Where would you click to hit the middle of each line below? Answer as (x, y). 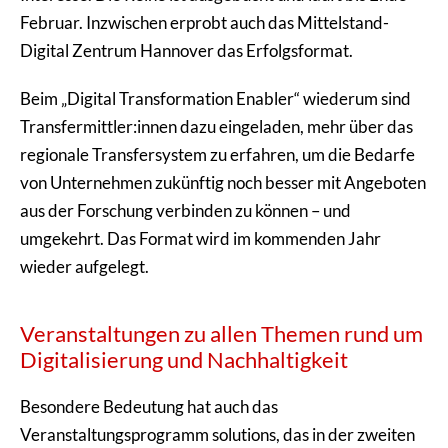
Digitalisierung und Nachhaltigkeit (184, 359)
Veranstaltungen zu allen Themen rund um (221, 333)
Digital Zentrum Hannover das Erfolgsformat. (186, 50)
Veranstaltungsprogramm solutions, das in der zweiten (217, 434)
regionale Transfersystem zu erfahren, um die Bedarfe (217, 154)
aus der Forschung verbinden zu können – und (185, 210)
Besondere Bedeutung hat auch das (149, 406)
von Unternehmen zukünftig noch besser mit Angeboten (223, 182)
